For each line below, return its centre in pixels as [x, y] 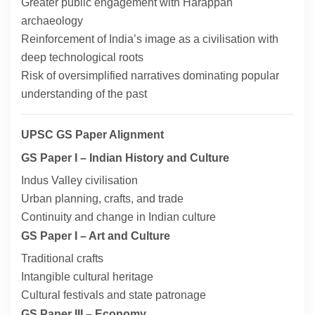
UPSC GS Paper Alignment [92, 135]
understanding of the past [84, 94]
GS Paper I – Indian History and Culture [125, 158]
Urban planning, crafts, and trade [102, 199]
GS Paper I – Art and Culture [96, 236]
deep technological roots [82, 58]
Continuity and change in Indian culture [118, 217]
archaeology [52, 21]
